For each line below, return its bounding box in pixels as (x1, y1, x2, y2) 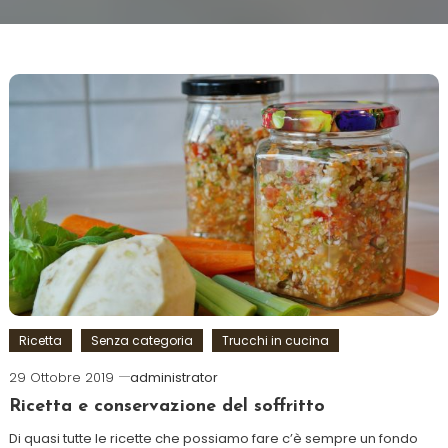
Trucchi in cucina (221, 331, 329, 349)
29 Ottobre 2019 (8, 367, 114, 387)
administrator (129, 367, 218, 387)
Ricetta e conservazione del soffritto (8, 396, 325, 416)
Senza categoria (90, 331, 193, 349)
